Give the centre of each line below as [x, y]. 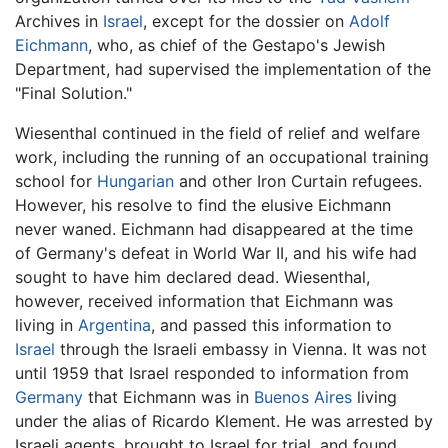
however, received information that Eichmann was [204, 300]
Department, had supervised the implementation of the [223, 68]
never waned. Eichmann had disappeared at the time [214, 228]
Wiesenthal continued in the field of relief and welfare [217, 132]
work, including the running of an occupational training [222, 156]
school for [56, 180]
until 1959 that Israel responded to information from [212, 372]
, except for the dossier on [246, 20]
